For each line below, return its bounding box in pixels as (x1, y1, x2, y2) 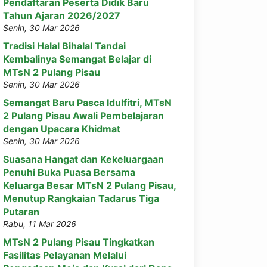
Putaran (3, 206, 39, 218)
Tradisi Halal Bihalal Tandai (3, 40, 126, 52)
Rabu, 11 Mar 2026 (3, 219, 76, 229)
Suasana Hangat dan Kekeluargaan (3, 153, 164, 165)
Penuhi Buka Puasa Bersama (3, 166, 135, 178)
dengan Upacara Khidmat (3, 123, 120, 135)
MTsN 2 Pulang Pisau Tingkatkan (3, 236, 154, 248)
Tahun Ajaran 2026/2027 (3, 10, 120, 21)
